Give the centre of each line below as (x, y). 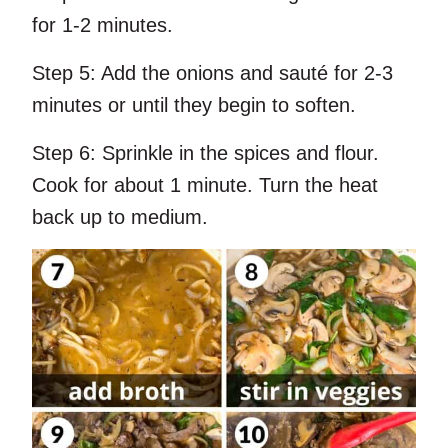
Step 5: (64, 73)
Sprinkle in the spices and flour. (237, 153)
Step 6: (64, 153)
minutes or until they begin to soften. (194, 105)
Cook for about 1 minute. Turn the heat (205, 185)
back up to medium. (120, 217)
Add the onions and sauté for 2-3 (244, 73)
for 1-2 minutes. (102, 25)
